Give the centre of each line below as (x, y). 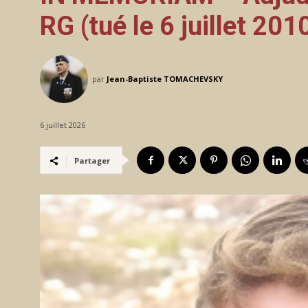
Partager (92, 161)
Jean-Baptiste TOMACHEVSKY (165, 79)
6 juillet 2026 (63, 125)
